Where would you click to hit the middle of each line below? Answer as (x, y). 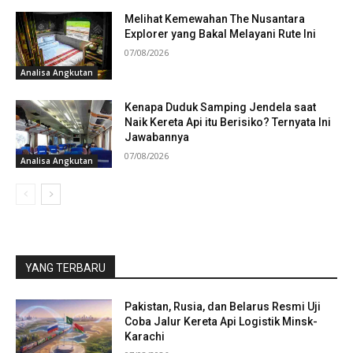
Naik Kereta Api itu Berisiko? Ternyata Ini (228, 122)
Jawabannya (157, 137)
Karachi (145, 336)
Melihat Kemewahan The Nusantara (215, 19)
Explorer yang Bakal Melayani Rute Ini (221, 34)
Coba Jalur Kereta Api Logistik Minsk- (221, 321)
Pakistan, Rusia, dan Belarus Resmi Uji (223, 306)
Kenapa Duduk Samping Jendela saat (221, 107)
